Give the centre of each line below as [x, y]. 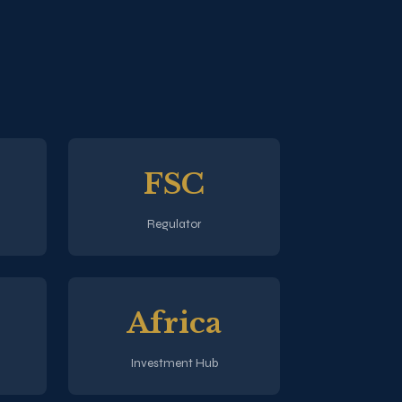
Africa [175, 323]
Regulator [175, 223]
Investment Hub [174, 363]
